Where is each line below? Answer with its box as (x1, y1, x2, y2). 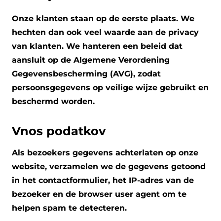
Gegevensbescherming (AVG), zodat (12, 69, 161, 79)
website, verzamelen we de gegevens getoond (12, 162, 206, 172)
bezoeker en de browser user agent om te (12, 189, 186, 199)
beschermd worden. (12, 97, 95, 107)
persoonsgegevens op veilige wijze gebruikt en (12, 83, 209, 93)
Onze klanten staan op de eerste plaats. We (12, 14, 194, 24)
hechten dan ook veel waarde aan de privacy (12, 28, 199, 37)
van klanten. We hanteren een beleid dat (12, 41, 183, 51)
